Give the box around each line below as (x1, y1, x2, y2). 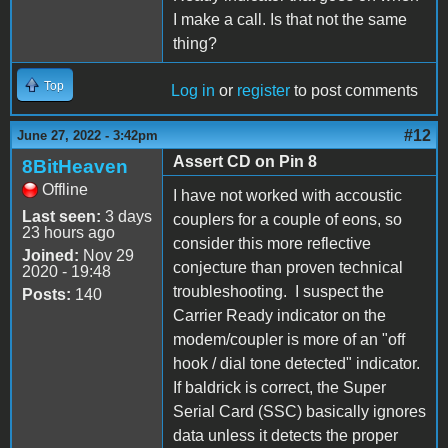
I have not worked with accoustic (173, 187, 402, 205)
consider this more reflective (173, 235, 371, 253)
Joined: (22, 247, 79, 265)
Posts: (22, 286, 71, 304)
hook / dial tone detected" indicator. (173, 355, 424, 373)
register (237, 82, 290, 100)
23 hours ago (22, 224, 115, 242)
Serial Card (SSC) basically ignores (173, 403, 426, 421)
